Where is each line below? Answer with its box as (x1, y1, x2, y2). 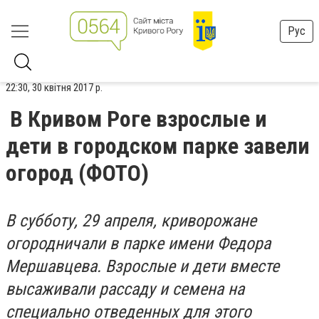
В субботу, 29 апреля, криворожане (6, 211, 256, 231)
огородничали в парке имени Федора (6, 234, 271, 253)
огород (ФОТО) (6, 159, 149, 187)
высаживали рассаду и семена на (6, 279, 244, 299)
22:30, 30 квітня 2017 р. (6, 81, 103, 94)
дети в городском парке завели (6, 132, 310, 159)
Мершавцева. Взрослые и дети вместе (6, 256, 279, 276)
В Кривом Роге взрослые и (10, 105, 267, 132)
